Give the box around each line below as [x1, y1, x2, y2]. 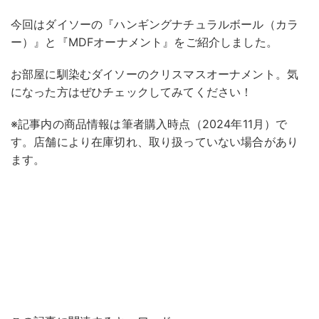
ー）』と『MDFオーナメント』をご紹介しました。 [11, 35, 278, 50]
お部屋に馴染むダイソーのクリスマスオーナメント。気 [11, 67, 298, 82]
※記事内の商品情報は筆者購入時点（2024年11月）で [11, 117, 288, 132]
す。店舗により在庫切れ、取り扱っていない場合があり [11, 135, 299, 150]
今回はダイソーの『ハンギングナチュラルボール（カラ [11, 17, 299, 32]
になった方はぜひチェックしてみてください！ [11, 85, 253, 100]
